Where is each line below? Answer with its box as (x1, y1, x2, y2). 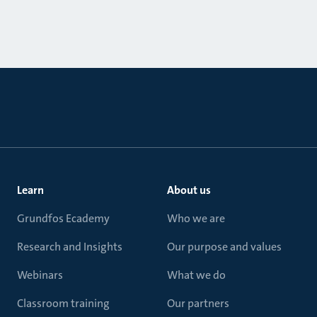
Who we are (167, 211, 225, 226)
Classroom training (17, 296, 110, 311)
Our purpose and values (167, 239, 282, 254)
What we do (167, 267, 226, 282)
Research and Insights (17, 239, 122, 254)
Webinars (17, 267, 63, 282)
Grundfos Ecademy (17, 211, 110, 226)
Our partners (167, 296, 229, 311)
